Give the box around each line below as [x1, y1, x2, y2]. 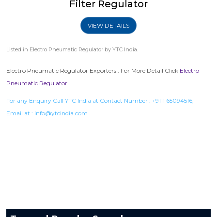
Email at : [6, 109, 35, 117]
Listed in [6, 46, 30, 53]
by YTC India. [103, 46, 139, 53]
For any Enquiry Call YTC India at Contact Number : [6, 96, 153, 104]
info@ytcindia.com [34, 109, 88, 117]
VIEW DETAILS [87, 21, 129, 29]
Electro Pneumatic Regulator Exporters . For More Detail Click [6, 66, 180, 74]
